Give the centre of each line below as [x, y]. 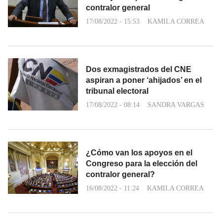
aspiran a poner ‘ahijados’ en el [144, 80]
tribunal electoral [117, 91]
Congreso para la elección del [142, 163]
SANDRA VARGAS [176, 105]
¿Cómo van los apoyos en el [139, 152]
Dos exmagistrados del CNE [139, 69]
